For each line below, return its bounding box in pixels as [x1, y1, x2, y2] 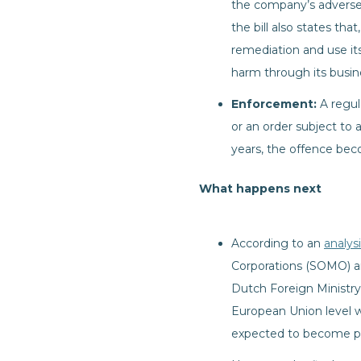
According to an [231, 236, 324, 251]
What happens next [199, 181, 322, 196]
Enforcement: [231, 97, 320, 111]
